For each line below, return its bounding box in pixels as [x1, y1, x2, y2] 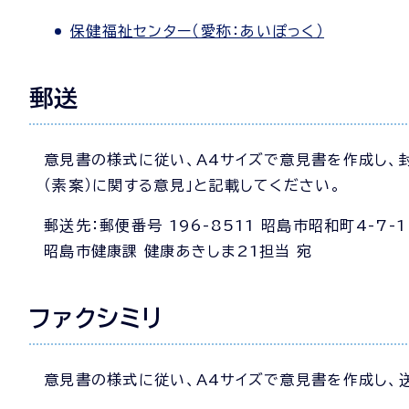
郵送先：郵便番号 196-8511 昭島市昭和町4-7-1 [44, 218, 407, 233]
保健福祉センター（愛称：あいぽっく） [70, 24, 325, 38]
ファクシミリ [29, 306, 163, 330]
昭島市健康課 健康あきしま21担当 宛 [44, 244, 313, 258]
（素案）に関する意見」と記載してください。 [44, 178, 341, 193]
